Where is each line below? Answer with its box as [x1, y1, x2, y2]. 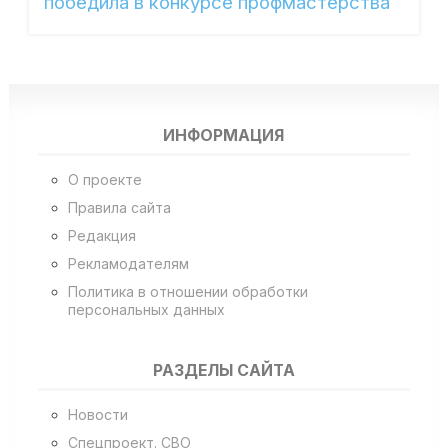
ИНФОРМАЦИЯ [163, 126, 285, 146]
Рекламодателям [67, 254, 189, 272]
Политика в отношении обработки [67, 282, 308, 300]
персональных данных [67, 300, 225, 318]
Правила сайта [67, 198, 171, 216]
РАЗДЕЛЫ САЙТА [152, 361, 295, 381]
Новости [67, 405, 128, 423]
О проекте [67, 170, 142, 188]
